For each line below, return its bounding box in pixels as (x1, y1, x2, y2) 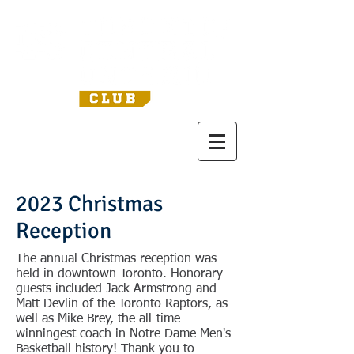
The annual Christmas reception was (16, 253, 217, 265)
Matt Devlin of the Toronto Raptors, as (16, 298, 228, 311)
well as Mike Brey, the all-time (16, 313, 180, 326)
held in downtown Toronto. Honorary (16, 268, 223, 281)
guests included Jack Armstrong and (16, 283, 217, 296)
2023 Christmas (16, 190, 163, 217)
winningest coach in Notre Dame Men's (16, 328, 231, 341)
